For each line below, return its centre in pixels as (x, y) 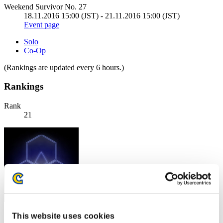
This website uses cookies (63, 216)
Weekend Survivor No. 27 (45, 6)
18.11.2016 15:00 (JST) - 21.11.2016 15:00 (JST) (102, 15)
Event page (42, 24)
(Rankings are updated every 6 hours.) (64, 67)
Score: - (16, 217)
